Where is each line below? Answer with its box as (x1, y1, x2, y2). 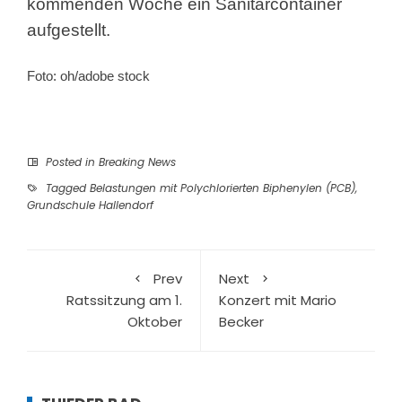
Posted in (42, 153, 99, 170)
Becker (219, 311, 264, 331)
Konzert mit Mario (219, 290, 336, 310)
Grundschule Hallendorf (27, 197, 153, 213)
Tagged (42, 179, 90, 196)
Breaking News (99, 153, 176, 170)
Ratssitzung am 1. (66, 290, 182, 310)
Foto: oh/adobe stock (27, 67, 150, 83)
